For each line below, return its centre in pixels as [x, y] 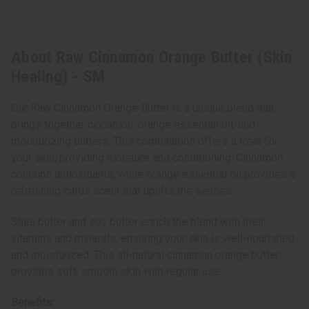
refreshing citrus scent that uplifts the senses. [122, 191]
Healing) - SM [58, 77]
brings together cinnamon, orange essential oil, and [133, 125]
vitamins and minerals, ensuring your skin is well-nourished [153, 239]
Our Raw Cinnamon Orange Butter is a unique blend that [143, 108]
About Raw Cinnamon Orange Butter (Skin [152, 58]
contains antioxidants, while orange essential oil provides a [153, 175]
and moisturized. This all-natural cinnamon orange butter [145, 255]
